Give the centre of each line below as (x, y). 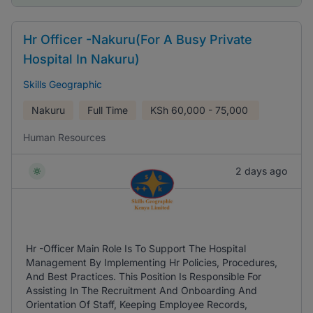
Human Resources (64, 137)
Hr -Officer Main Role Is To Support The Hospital (136, 248)
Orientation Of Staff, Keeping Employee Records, (137, 304)
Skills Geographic (63, 84)
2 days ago (261, 171)
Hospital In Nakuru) (81, 59)
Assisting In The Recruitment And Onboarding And (141, 290)
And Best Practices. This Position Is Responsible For (144, 276)
